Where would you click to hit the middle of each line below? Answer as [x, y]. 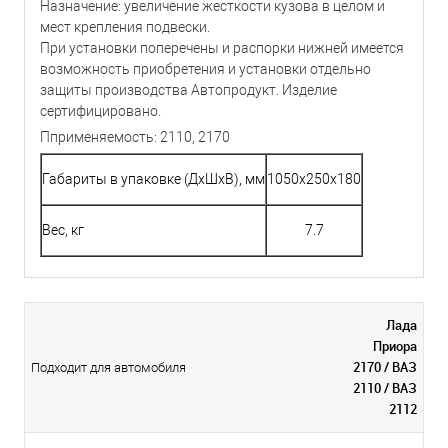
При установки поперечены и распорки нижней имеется [222, 48]
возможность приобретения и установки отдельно [205, 69]
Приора [395, 346]
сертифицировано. [100, 111]
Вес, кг [63, 230]
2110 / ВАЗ [385, 388]
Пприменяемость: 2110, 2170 [135, 137]
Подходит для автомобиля [108, 368]
